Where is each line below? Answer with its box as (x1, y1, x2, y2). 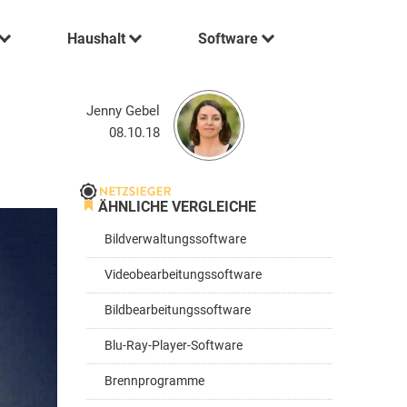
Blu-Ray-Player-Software (104, 338, 243, 353)
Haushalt (67, 30, 126, 47)
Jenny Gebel (86, 102, 160, 119)
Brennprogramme (104, 373, 204, 389)
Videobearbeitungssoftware (104, 267, 262, 283)
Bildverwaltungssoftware (104, 232, 246, 247)
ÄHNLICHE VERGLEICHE (98, 198, 256, 215)
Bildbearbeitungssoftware (104, 303, 251, 318)
